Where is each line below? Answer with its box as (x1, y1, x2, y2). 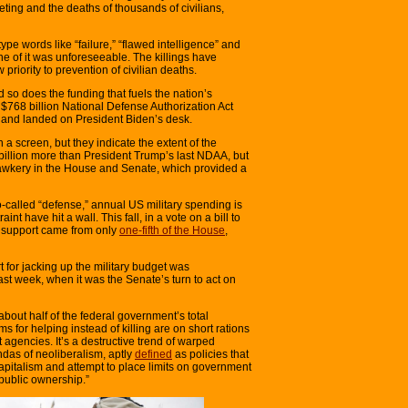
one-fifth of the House (119, 223, 225, 237)
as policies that (172, 347, 249, 361)
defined (135, 347, 172, 361)
